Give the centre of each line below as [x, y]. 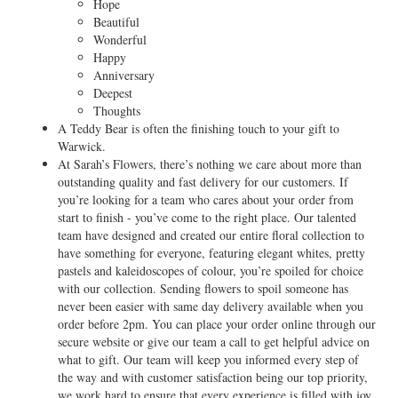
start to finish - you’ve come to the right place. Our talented [207, 217]
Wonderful [120, 40]
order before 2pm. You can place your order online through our [217, 324]
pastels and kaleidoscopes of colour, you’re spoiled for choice [211, 271]
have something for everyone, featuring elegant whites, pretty [211, 253]
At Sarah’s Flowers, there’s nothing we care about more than [210, 164]
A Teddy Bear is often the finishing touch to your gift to [199, 128]
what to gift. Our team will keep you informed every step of [208, 359]
